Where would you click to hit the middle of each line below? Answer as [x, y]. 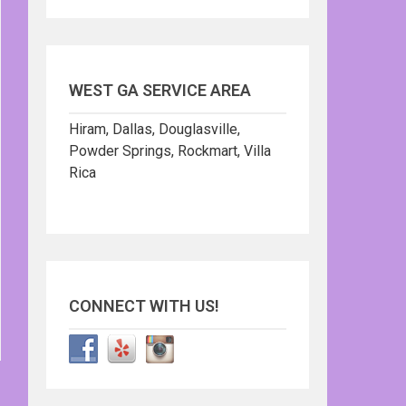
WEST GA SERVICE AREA [160, 90]
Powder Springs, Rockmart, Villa [170, 151]
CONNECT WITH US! [144, 306]
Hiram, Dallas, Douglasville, [155, 129]
